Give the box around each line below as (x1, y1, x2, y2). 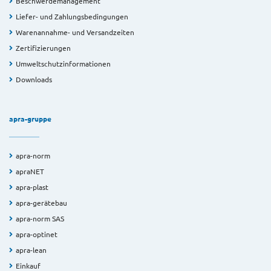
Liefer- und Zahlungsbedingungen (16, 11, 128, 22)
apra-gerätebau (16, 198, 67, 208)
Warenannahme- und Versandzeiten (16, 27, 134, 38)
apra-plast (16, 182, 48, 192)
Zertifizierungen (16, 43, 71, 53)
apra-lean (16, 245, 47, 255)
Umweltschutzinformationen (16, 59, 111, 69)
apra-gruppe (9, 114, 51, 124)
